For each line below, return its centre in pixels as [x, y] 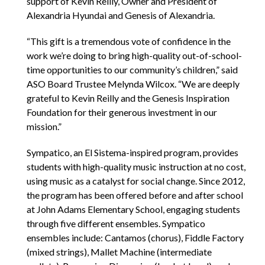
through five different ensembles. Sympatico [116, 223]
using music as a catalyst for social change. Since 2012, [136, 181]
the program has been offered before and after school [135, 195]
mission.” [44, 126]
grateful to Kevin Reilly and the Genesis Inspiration [128, 98]
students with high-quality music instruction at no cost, [136, 167]
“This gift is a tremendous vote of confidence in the [129, 41]
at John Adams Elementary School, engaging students [133, 209]
